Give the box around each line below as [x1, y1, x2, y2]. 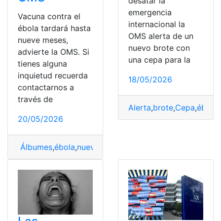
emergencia [128, 7, 172, 18]
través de [18, 94, 53, 105]
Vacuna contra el [18, 11, 80, 22]
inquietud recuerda [18, 71, 88, 81]
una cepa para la [128, 55, 190, 65]
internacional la [128, 19, 185, 30]
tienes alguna [18, 59, 67, 69]
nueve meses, [18, 35, 68, 45]
